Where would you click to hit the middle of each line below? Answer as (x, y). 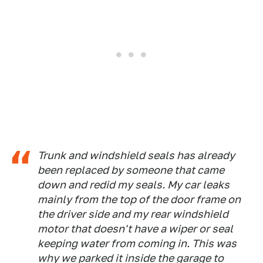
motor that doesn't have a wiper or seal (135, 229)
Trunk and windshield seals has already (136, 156)
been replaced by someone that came (131, 170)
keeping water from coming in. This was (137, 244)
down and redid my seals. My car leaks (134, 185)
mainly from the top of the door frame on (139, 200)
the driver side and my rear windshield (133, 214)
